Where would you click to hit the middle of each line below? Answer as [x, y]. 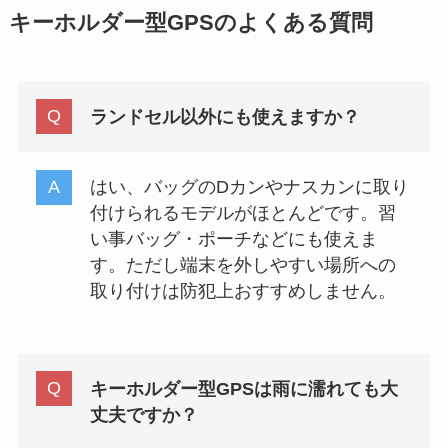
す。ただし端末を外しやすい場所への [242, 265]
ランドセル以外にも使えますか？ [224, 116]
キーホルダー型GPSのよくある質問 [190, 23]
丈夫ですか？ [143, 414]
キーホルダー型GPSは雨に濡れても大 [243, 388]
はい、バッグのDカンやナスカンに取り [249, 187]
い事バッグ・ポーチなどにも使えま [233, 239]
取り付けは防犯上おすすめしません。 [242, 291]
